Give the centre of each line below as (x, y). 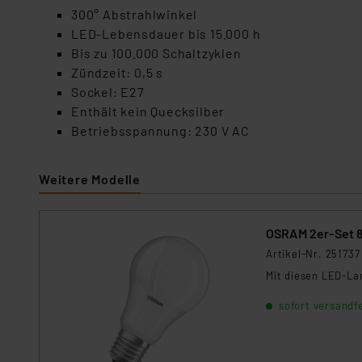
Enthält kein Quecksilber (148, 111)
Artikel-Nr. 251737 (313, 254)
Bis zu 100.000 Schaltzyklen (156, 53)
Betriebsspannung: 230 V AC (160, 130)
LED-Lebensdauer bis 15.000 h (166, 34)
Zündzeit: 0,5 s (117, 72)
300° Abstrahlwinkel (135, 14)
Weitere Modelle (90, 179)
